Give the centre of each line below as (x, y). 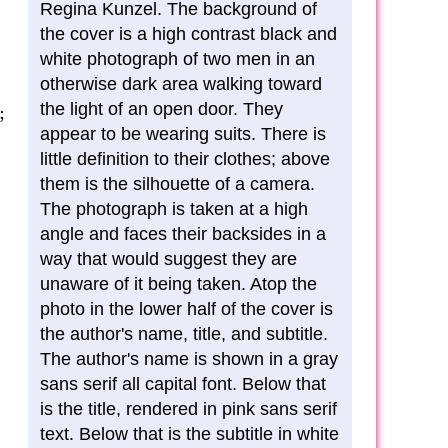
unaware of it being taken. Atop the (178, 284)
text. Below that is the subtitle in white (189, 434)
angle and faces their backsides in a (183, 234)
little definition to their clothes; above (185, 159)
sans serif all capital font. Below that (183, 384)
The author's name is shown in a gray (189, 359)
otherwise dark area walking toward (181, 84)
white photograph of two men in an (177, 59)
